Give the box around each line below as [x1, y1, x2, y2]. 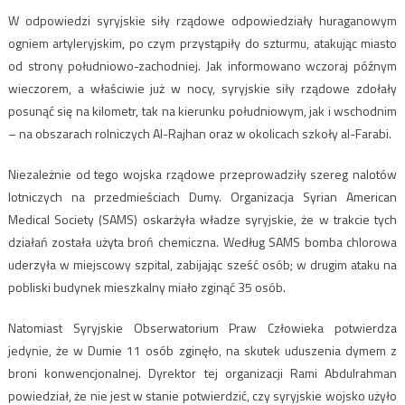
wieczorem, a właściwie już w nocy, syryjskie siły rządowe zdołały [7, 78, 398, 98]
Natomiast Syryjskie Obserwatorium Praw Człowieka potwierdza [7, 317, 398, 337]
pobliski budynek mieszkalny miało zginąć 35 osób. [7, 277, 288, 297]
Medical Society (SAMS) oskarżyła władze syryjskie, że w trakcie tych [7, 209, 398, 229]
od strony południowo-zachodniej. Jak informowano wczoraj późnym [7, 55, 398, 75]
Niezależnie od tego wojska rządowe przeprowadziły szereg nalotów [7, 164, 398, 184]
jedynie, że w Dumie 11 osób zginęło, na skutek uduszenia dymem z [7, 340, 398, 360]
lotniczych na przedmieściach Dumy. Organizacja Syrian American [7, 186, 398, 206]
